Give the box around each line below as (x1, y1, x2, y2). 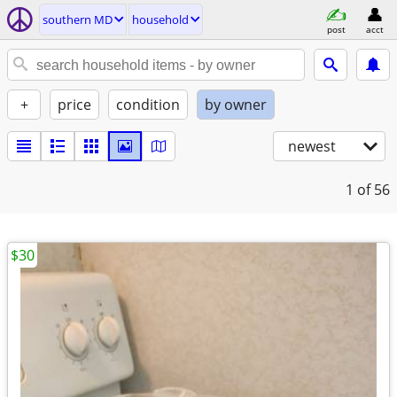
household (132, 12, 189, 27)
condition (116, 95, 180, 114)
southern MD (43, 12, 113, 27)
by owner (205, 95, 267, 114)
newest (288, 136, 336, 156)
